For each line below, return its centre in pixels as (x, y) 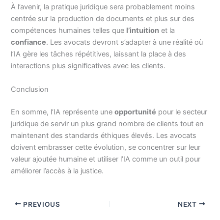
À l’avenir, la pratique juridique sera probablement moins (103, 7)
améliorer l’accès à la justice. (57, 171)
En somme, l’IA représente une (63, 112)
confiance (29, 42)
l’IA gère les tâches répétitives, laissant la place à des (99, 54)
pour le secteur (182, 112)
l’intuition (143, 31)
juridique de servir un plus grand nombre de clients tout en (108, 124)
